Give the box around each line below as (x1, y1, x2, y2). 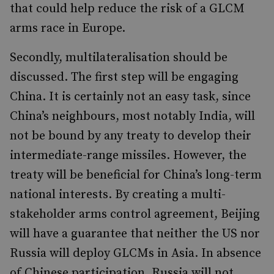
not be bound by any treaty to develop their (10, 128, 251, 144)
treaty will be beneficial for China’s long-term (10, 168, 262, 183)
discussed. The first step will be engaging (10, 70, 239, 85)
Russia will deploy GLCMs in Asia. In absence (10, 246, 261, 261)
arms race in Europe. (10, 21, 125, 36)
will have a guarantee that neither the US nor (10, 226, 260, 242)
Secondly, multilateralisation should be (10, 50, 228, 65)
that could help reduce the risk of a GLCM (10, 1, 245, 17)
